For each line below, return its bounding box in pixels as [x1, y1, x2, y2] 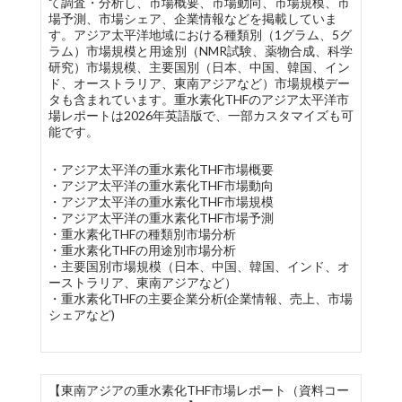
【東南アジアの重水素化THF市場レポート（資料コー [48, 382, 349, 398]
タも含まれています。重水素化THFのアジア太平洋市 [48, 92, 349, 107]
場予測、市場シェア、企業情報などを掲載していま [48, 11, 337, 26]
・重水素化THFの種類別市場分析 [48, 226, 236, 241]
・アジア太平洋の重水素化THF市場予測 [48, 210, 274, 225]
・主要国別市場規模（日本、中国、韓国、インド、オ [48, 258, 350, 274]
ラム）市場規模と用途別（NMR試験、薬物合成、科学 [48, 43, 353, 58]
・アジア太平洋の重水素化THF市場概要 [48, 162, 274, 177]
